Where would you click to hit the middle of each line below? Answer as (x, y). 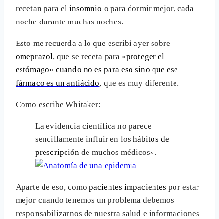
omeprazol (34, 57)
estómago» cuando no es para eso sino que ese (97, 70)
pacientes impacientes (128, 187)
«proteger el (143, 57)
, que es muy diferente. (139, 83)
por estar (183, 187)
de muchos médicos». (118, 153)
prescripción (57, 153)
